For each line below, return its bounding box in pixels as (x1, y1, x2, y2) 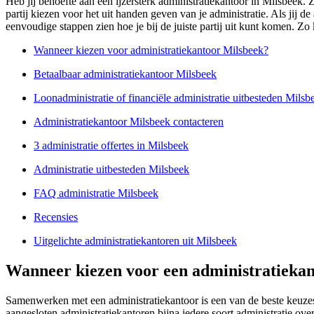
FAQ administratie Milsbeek (34, 187, 158, 200)
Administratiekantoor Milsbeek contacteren (34, 116, 224, 128)
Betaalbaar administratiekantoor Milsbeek (34, 68, 217, 81)
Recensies (34, 211, 78, 224)
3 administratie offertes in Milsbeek (34, 139, 189, 152)
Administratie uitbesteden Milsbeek (34, 163, 189, 176)
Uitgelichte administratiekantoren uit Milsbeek (34, 235, 237, 247)
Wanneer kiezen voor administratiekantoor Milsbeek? (34, 44, 268, 57)
